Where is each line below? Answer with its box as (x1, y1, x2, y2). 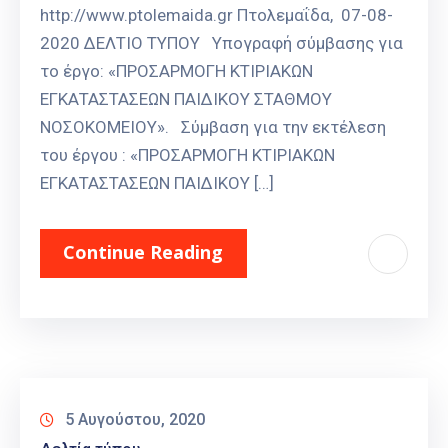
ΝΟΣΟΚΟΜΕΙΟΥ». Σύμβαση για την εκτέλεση (40, 117, 386, 138)
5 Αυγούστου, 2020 (65, 410, 205, 430)
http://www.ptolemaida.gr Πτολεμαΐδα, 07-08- (40, 5, 393, 26)
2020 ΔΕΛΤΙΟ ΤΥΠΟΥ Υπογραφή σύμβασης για (40, 33, 403, 54)
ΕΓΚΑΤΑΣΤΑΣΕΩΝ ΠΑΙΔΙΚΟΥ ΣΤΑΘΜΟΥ (40, 89, 332, 110)
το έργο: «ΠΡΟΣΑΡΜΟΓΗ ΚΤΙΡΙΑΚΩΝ (40, 61, 313, 82)
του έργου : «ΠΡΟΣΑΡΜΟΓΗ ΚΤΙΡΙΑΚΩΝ (40, 145, 335, 166)
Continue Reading (63, 240, 223, 265)
